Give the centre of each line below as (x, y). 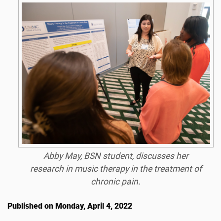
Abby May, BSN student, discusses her (116, 156)
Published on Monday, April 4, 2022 (70, 206)
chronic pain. (116, 181)
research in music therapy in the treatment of (116, 168)
